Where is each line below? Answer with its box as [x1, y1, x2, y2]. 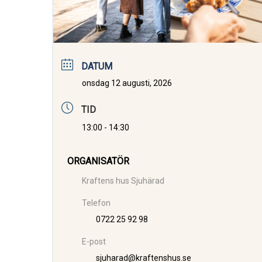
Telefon [82, 198, 111, 208]
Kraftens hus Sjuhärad [82, 176, 164, 186]
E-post [82, 237, 106, 247]
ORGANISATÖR [67, 156, 129, 167]
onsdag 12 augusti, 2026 [82, 78, 172, 88]
